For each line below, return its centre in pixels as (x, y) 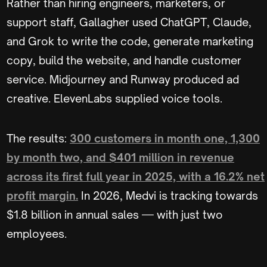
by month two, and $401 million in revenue (120, 157)
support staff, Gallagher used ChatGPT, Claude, (129, 22)
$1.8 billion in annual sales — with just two (115, 214)
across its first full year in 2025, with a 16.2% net (136, 176)
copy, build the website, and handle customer (124, 60)
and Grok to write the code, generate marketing (130, 41)
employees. (37, 233)
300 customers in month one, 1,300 (165, 138)
